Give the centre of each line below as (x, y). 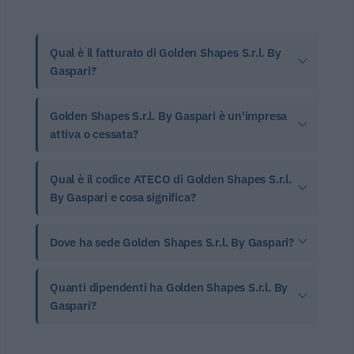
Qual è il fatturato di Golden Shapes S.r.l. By (166, 52)
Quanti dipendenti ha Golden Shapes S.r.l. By (169, 287)
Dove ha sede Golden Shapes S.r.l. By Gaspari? (172, 242)
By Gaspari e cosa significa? (123, 197)
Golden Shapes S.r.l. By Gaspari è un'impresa (169, 115)
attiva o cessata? (94, 134)
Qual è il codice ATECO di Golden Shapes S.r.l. (171, 179)
